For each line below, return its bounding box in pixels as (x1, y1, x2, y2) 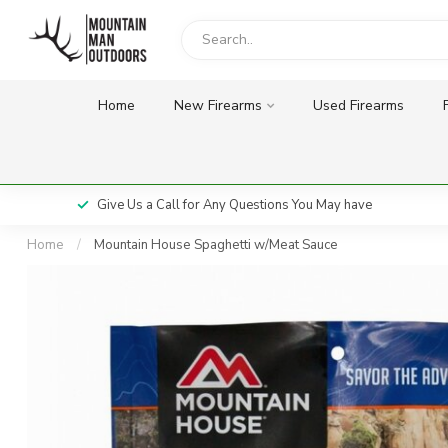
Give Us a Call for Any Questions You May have (97, 196, 372, 214)
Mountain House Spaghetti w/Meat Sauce (94, 236, 338, 254)
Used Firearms (312, 96, 404, 115)
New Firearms (173, 96, 262, 115)
